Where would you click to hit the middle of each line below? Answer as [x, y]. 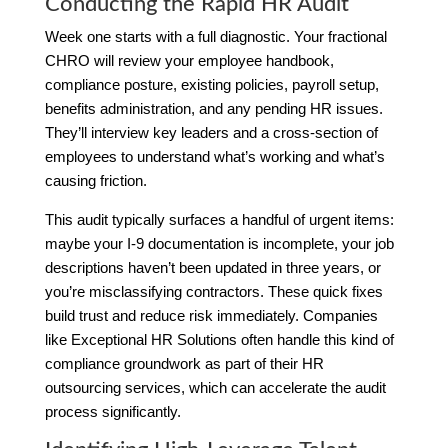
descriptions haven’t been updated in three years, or [212, 267]
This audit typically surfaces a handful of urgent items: [219, 219]
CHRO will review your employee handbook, [189, 60]
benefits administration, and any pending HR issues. [213, 108]
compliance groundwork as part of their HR [184, 363]
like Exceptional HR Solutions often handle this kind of [219, 339]
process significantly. [112, 411]
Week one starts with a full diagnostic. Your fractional [215, 36]
